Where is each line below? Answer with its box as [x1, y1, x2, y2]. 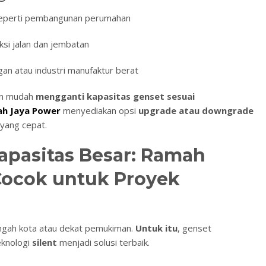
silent [32, 236, 57, 249]
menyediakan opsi [63, 104, 138, 117]
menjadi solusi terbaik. [57, 236, 150, 249]
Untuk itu [135, 222, 178, 235]
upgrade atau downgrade [138, 104, 254, 117]
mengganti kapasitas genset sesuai [36, 90, 195, 103]
